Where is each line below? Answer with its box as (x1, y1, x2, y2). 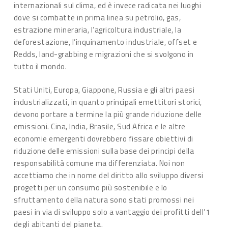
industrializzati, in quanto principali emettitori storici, (13, 96, 202, 108)
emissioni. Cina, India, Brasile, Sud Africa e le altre (13, 121, 186, 132)
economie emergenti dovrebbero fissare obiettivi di (13, 133, 193, 145)
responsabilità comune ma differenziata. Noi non (13, 157, 185, 169)
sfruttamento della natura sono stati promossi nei (13, 194, 194, 206)
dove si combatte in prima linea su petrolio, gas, (13, 11, 181, 23)
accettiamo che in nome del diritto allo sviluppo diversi (13, 169, 204, 181)
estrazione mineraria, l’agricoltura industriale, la (13, 23, 182, 36)
